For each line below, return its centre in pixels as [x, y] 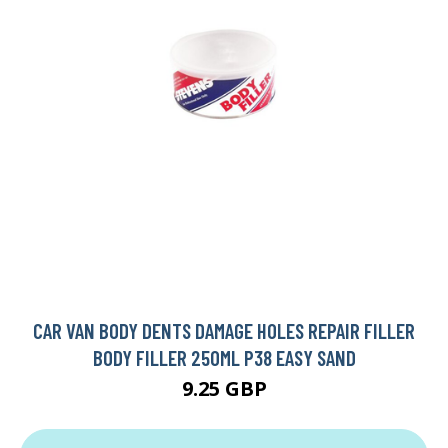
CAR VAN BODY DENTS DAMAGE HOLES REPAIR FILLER [224, 331]
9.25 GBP [224, 389]
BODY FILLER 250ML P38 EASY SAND [224, 358]
